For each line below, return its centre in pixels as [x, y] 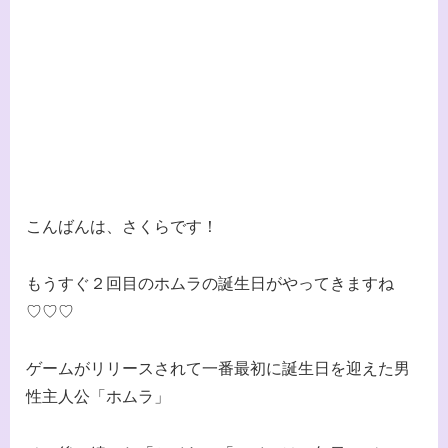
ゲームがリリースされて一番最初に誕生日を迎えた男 [218, 368]
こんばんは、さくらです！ [122, 227]
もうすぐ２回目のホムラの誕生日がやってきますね [210, 284]
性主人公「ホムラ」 [98, 396]
